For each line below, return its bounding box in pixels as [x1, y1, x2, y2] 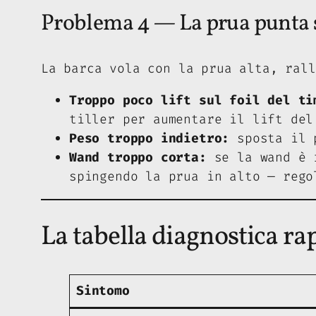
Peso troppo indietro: [69, 129, 230, 147]
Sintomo [76, 282, 130, 300]
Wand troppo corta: [69, 148, 207, 166]
